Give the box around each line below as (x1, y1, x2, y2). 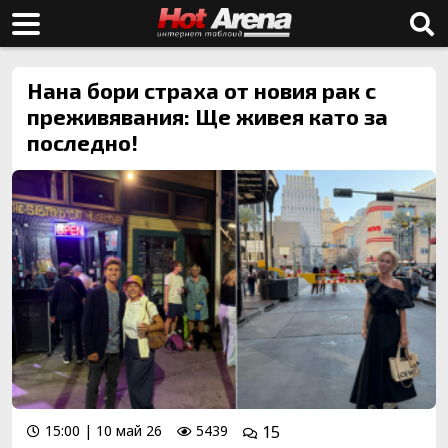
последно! (27, 129, 138, 155)
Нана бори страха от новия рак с (27, 77, 376, 103)
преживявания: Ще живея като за (27, 103, 388, 129)
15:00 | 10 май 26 (45, 420, 162, 440)
